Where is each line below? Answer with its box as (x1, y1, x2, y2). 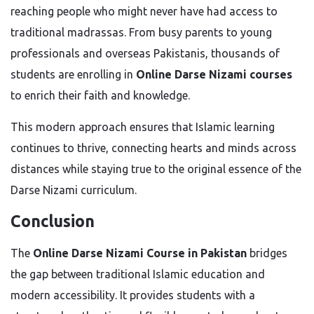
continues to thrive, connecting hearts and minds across (11, 142, 296, 154)
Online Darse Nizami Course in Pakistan (33, 247, 247, 259)
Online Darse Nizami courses (136, 68, 292, 81)
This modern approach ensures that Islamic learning (11, 121, 275, 133)
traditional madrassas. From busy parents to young (11, 26, 272, 39)
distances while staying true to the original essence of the (11, 163, 301, 175)
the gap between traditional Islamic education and (11, 268, 265, 280)
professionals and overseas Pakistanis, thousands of (11, 47, 280, 60)
